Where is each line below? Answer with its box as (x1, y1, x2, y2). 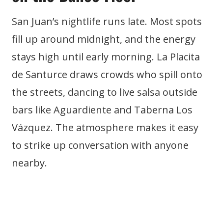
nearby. (12, 156, 47, 169)
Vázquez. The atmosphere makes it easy (12, 121, 198, 134)
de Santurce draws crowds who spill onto (12, 68, 202, 81)
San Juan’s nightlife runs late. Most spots (12, 15, 202, 28)
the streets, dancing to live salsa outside (12, 85, 197, 99)
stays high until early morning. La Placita (12, 50, 200, 63)
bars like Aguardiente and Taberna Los (12, 103, 192, 116)
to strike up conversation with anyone (12, 138, 189, 152)
